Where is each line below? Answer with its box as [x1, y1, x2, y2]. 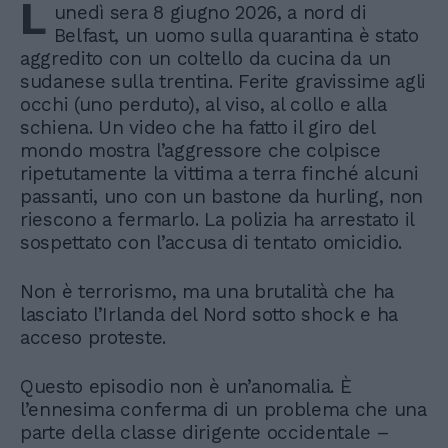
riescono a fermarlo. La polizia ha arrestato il [20, 207, 414, 231]
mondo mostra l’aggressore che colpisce [20, 138, 381, 162]
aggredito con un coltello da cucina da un [20, 46, 391, 70]
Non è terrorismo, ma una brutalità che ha [20, 279, 394, 303]
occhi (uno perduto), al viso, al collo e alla [20, 92, 387, 116]
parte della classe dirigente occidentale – [20, 420, 390, 444]
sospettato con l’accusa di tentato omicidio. [20, 230, 402, 254]
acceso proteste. [20, 325, 166, 349]
